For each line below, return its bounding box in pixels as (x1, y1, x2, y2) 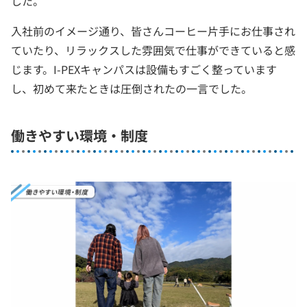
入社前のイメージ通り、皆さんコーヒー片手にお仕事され (11, 23, 295, 39)
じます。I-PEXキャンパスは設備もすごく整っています (11, 61, 277, 77)
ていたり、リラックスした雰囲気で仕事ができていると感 (11, 42, 295, 58)
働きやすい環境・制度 (11, 125, 148, 145)
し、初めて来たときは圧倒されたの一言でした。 (11, 80, 252, 97)
